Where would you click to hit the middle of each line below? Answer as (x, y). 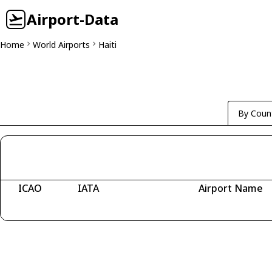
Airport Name (230, 188)
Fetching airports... (58, 206)
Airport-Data (73, 19)
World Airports (61, 45)
